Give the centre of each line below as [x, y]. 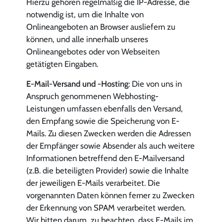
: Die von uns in [155, 83]
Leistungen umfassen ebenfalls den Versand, [104, 108]
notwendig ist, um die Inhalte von [85, 14]
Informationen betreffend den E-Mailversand [105, 158]
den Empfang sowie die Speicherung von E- [103, 121]
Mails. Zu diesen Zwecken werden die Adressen [108, 133]
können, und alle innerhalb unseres [87, 39]
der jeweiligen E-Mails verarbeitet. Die [93, 183]
